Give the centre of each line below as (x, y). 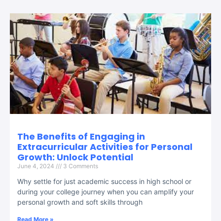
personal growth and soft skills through (80, 202)
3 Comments (80, 166)
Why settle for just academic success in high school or (104, 181)
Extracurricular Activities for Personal (105, 147)
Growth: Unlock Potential (75, 157)
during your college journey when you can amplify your (106, 191)
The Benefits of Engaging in (81, 136)
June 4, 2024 (37, 166)
